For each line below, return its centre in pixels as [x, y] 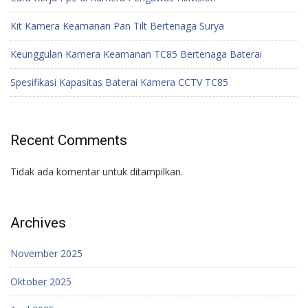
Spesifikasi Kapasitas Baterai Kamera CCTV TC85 [119, 82]
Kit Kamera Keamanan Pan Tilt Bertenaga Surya [117, 25]
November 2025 [46, 254]
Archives [38, 223]
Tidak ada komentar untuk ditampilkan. [97, 171]
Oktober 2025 [41, 282]
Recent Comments [69, 141]
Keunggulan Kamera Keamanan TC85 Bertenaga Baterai [136, 54]
